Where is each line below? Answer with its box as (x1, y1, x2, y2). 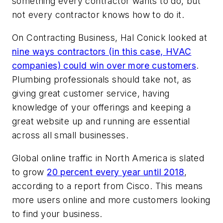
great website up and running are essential (12, 115, 190, 126)
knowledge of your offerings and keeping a (12, 102, 191, 112)
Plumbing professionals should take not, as (12, 74, 192, 85)
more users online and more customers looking (12, 194, 211, 205)
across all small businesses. (12, 129, 129, 140)
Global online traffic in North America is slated (12, 152, 205, 163)
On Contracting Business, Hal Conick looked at (12, 32, 207, 43)
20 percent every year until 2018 (47, 166, 185, 177)
